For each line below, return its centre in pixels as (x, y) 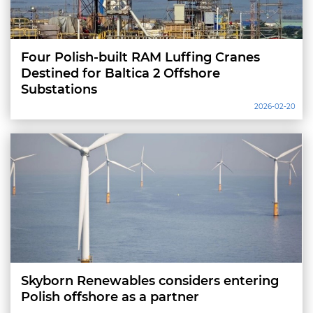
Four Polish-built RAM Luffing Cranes (140, 57)
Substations (59, 89)
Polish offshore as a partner (110, 297)
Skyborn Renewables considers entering (150, 281)
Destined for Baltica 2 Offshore (121, 73)
